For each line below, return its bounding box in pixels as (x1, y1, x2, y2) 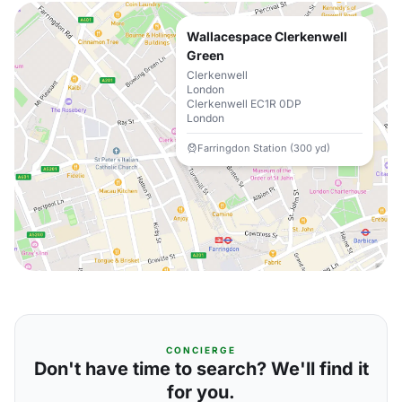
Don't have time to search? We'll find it (33, 358, 369, 380)
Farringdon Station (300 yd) (197, 142, 330, 154)
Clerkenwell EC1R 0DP (187, 97, 301, 110)
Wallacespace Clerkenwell (187, 29, 347, 44)
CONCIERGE (166, 345, 236, 355)
